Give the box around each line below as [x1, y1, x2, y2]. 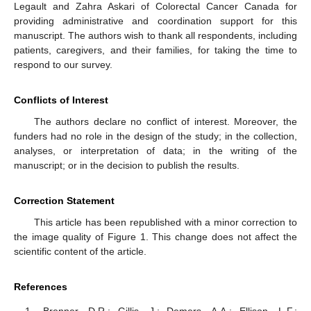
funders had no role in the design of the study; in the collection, [14, 131, 297, 142]
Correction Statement [14, 195, 115, 207]
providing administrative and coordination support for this [14, 15, 297, 27]
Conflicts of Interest [14, 94, 108, 106]
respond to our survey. [14, 59, 112, 71]
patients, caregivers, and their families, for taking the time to [14, 44, 297, 56]
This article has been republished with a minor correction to [33, 217, 297, 228]
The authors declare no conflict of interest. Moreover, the [33, 116, 297, 128]
